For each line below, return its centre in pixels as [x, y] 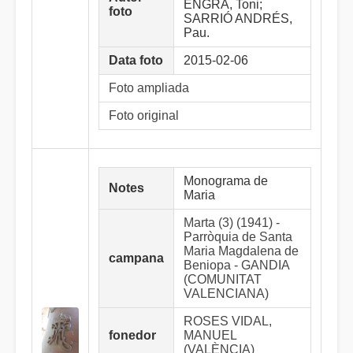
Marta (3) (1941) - [232, 223]
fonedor [132, 335]
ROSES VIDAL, [228, 321]
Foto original [144, 115]
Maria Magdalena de [241, 251]
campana [136, 258]
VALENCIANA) [226, 294]
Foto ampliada [149, 88]
